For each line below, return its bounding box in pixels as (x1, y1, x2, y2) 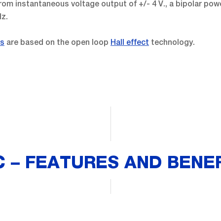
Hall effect (110, 37, 149, 47)
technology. (149, 37, 195, 47)
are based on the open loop (4, 37, 110, 47)
